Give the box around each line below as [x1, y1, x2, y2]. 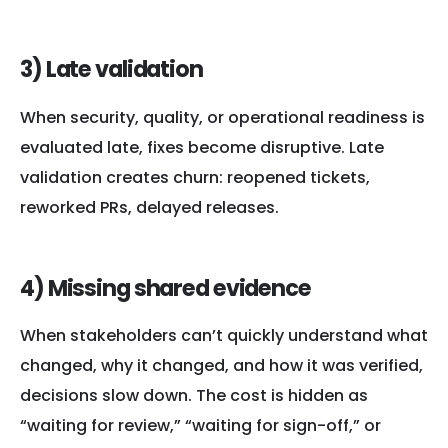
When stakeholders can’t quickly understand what [20, 324, 428, 348]
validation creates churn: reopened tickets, [20, 165, 370, 189]
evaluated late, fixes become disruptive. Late [20, 135, 384, 159]
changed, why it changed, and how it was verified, [20, 354, 423, 378]
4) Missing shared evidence [20, 271, 311, 304]
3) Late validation [20, 52, 203, 85]
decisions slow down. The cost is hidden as [20, 384, 368, 408]
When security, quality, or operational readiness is [20, 105, 425, 129]
